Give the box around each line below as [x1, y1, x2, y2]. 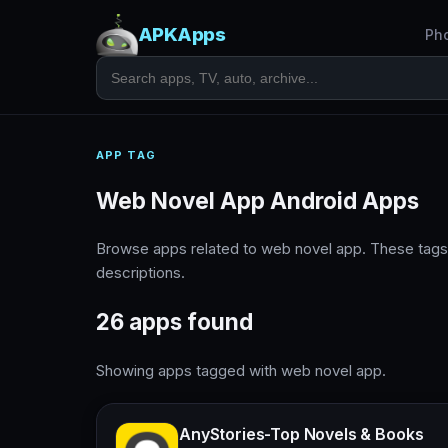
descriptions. [96, 263, 185, 283]
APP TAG [96, 148, 156, 162]
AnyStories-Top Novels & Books [179, 423, 424, 444]
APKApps [138, 23, 226, 46]
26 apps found [96, 308, 253, 336]
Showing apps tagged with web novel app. [96, 360, 386, 380]
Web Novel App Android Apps [96, 186, 419, 214]
